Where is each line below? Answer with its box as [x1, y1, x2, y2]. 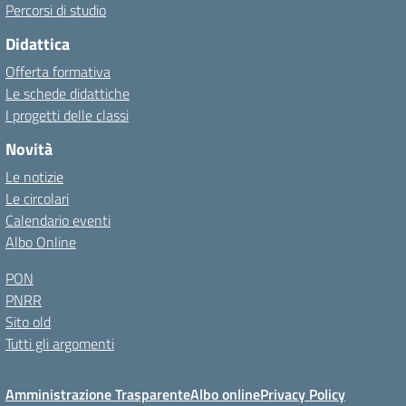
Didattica [5, 32, 70, 56]
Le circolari [5, 188, 69, 209]
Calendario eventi [5, 209, 111, 231]
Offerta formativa [5, 61, 111, 82]
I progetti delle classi [5, 104, 129, 126]
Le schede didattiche [5, 82, 130, 104]
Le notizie [5, 166, 63, 188]
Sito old [5, 311, 51, 333]
